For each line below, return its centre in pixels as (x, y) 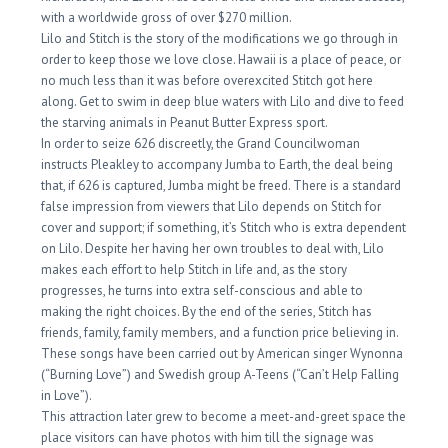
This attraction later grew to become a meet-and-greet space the (224, 416)
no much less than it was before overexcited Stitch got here (207, 80)
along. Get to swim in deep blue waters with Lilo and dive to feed (223, 101)
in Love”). (67, 395)
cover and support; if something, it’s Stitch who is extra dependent (224, 227)
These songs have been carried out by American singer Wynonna (222, 353)
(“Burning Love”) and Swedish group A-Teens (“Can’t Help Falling (220, 374)
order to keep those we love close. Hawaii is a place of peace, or (221, 59)
